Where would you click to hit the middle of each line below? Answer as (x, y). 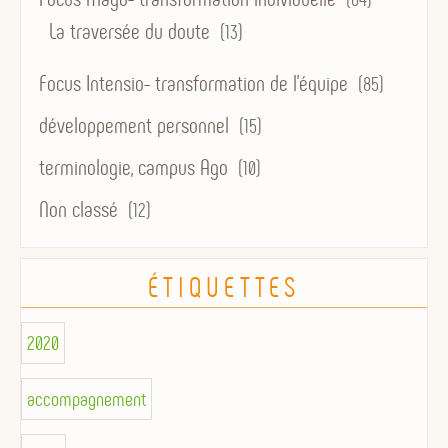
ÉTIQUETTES (224, 288)
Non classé (78, 210)
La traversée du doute (129, 32)
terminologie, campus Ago (133, 168)
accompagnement (86, 399)
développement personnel (134, 126)
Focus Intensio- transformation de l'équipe (193, 84)
